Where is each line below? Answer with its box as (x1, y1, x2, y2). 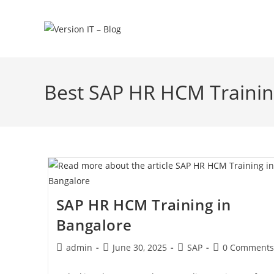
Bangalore (56, 215, 132, 235)
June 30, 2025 (112, 242, 167, 253)
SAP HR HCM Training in (56, 194, 231, 215)
